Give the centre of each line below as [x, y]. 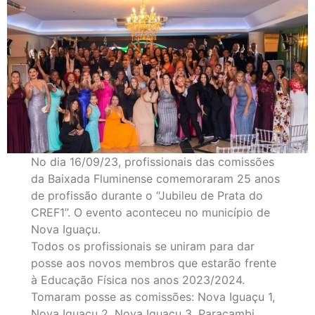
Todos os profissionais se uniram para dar [143, 246]
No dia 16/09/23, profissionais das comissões [153, 161]
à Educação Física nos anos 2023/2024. [138, 279]
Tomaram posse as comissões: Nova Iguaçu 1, [153, 296]
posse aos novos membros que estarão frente [154, 263]
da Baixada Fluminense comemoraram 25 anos [156, 178]
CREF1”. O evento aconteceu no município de [151, 212]
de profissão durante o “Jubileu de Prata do [147, 195]
